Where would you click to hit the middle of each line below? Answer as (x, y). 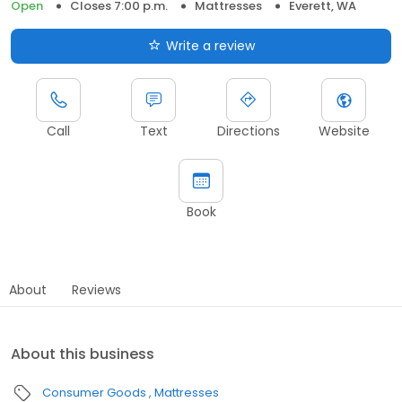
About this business (83, 354)
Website (344, 131)
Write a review (210, 46)
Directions (249, 131)
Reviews (96, 290)
